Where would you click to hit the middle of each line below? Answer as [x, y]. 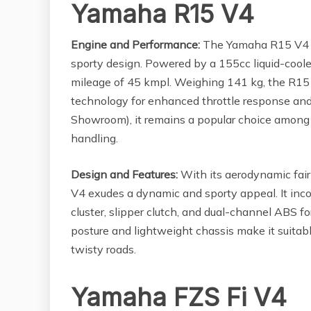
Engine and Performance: [135, 45]
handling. [94, 138]
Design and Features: [124, 175]
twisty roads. [103, 250]
